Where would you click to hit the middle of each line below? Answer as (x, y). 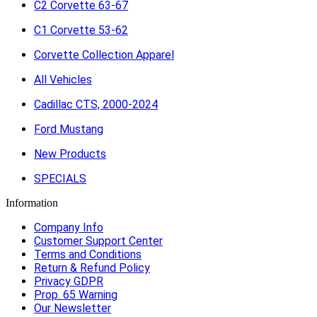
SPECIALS (60, 179)
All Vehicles (63, 80)
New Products (70, 154)
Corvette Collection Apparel (104, 55)
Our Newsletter (73, 308)
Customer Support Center (98, 241)
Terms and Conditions (88, 254)
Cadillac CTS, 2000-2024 (96, 104)
